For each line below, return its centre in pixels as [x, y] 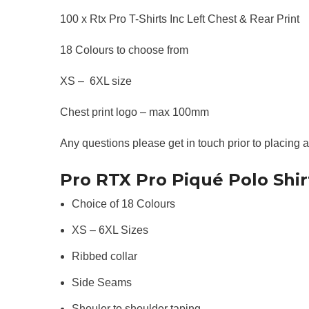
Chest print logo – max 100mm [134, 112]
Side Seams [102, 282]
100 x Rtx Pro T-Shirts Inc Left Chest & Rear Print [180, 19]
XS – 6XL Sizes [110, 230]
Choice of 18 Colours [123, 203]
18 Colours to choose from [124, 50]
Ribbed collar [104, 256]
